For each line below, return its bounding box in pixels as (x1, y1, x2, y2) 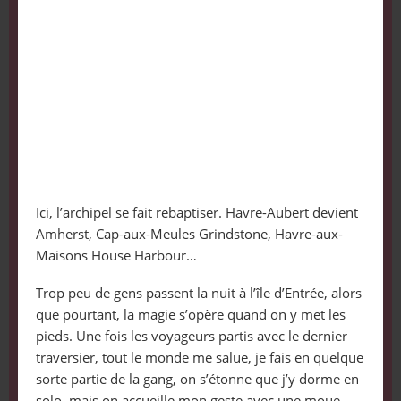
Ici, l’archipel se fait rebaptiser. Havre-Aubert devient (35, 202, 358, 221)
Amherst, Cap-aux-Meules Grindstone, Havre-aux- (35, 224, 343, 243)
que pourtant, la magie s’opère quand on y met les (35, 304, 346, 323)
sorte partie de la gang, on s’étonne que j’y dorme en (35, 369, 359, 388)
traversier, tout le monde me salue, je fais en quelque (35, 347, 363, 366)
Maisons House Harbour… (35, 245, 197, 264)
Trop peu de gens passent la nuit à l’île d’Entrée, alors (35, 283, 362, 302)
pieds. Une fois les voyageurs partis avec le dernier (35, 326, 347, 345)
